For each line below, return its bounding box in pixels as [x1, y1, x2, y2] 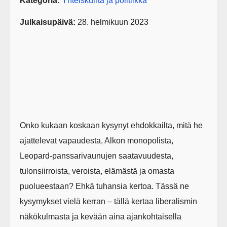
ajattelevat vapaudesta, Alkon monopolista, [20, 136, 174, 145]
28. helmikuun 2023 [75, 17, 149, 26]
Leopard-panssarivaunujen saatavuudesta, [20, 152, 174, 161]
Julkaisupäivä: [20, 17, 76, 26]
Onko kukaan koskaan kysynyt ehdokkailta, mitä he [20, 121, 203, 130]
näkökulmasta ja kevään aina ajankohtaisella [20, 212, 182, 221]
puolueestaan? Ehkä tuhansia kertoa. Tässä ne [20, 182, 190, 191]
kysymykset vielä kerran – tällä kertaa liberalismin [20, 197, 198, 206]
